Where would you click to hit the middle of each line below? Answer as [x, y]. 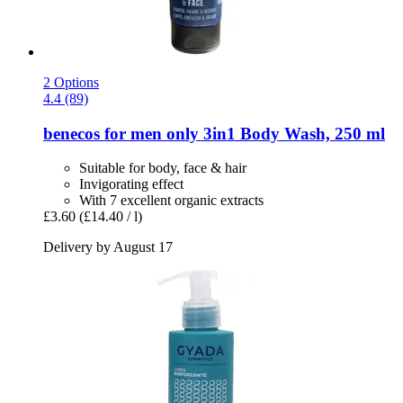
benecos [72, 133]
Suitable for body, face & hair [163, 168]
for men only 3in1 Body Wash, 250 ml [242, 133]
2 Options [71, 82]
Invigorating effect [131, 184]
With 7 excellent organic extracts [171, 201]
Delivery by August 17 [108, 247]
